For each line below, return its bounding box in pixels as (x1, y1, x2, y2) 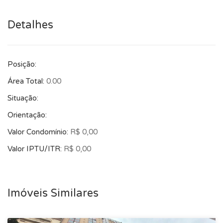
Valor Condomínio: (7, 127, 70, 136)
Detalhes (7, 18, 53, 31)
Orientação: (7, 111, 47, 119)
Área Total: (7, 77, 46, 86)
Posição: (7, 60, 36, 69)
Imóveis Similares (7, 187, 99, 200)
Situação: (7, 94, 38, 103)
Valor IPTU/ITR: (7, 144, 64, 153)
